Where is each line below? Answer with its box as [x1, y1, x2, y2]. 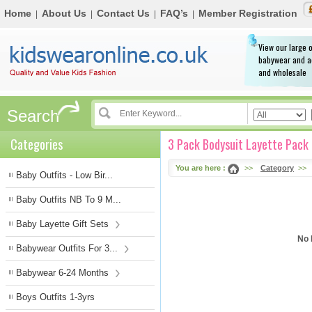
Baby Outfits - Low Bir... [16, 170, 113, 180]
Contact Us [97, 8, 150, 19]
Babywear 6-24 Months [16, 267, 111, 278]
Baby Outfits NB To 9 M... [16, 194, 121, 205]
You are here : [175, 164, 226, 172]
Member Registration [198, 8, 297, 19]
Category [260, 164, 294, 172]
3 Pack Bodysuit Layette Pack [168, 135, 309, 153]
